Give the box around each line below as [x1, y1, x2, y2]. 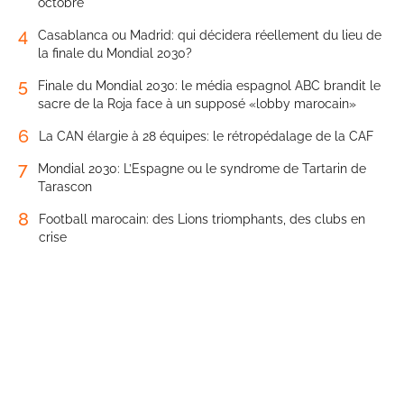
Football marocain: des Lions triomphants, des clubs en [39, 212, 365, 227]
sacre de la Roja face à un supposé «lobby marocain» [38, 96, 356, 112]
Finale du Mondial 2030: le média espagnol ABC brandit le [38, 78, 381, 94]
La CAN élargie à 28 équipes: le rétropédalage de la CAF [39, 129, 373, 144]
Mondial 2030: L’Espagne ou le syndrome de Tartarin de [38, 161, 366, 177]
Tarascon [38, 179, 92, 195]
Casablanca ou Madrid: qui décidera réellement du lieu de [38, 28, 381, 43]
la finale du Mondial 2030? [38, 46, 192, 61]
